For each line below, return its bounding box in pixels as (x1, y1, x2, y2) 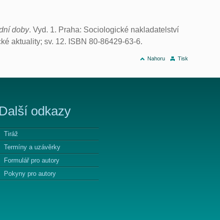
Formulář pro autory (4, 157, 60, 165)
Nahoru (147, 55, 165, 61)
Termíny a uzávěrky (4, 143, 61, 151)
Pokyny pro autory (4, 170, 56, 178)
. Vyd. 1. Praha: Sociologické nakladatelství (29, 25, 179, 34)
